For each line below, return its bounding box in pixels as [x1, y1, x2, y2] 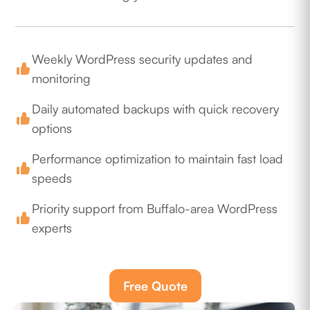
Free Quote [122, 278, 188, 294]
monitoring [32, 71, 91, 86]
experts [32, 220, 73, 236]
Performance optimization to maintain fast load [32, 151, 284, 167]
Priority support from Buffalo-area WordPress [32, 201, 278, 217]
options [32, 120, 73, 136]
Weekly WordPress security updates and [32, 51, 253, 67]
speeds [32, 170, 73, 186]
